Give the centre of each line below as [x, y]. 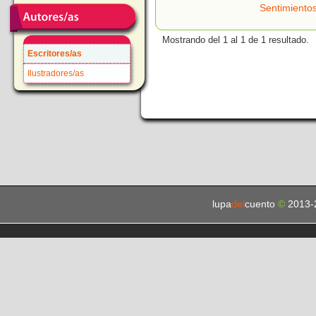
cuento [261, 204]
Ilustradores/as [56, 73]
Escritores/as [55, 54]
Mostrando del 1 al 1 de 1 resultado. [236, 40]
